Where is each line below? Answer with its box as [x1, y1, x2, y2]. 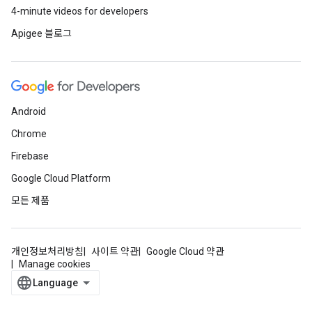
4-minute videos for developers [11, 6, 148, 17]
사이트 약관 [91, 246, 139, 257]
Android [11, 106, 46, 117]
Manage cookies [19, 258, 91, 270]
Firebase [11, 150, 49, 162]
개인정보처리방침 [11, 246, 84, 257]
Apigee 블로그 [11, 28, 72, 39]
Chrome [11, 128, 47, 139]
